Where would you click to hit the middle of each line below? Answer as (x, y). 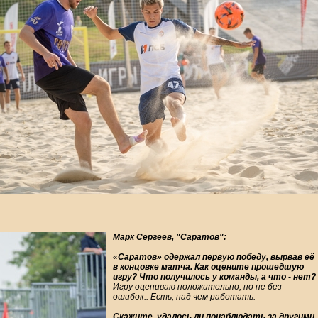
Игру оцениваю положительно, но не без (197, 287)
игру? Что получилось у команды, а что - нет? (214, 277)
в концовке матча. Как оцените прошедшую (208, 267)
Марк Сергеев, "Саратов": (170, 237)
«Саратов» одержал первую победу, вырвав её (214, 257)
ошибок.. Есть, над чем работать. (184, 297)
